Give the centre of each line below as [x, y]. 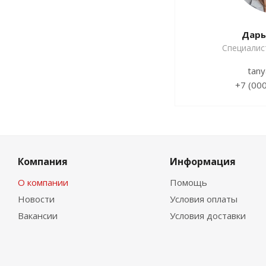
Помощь [188, 183]
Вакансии [38, 216]
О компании [43, 183]
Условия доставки [208, 216]
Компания [43, 162]
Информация [202, 162]
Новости [36, 199]
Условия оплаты [203, 199]
